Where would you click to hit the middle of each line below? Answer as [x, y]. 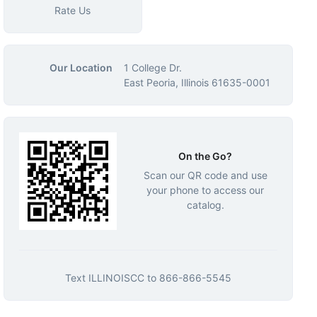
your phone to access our [206, 190]
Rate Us [73, 10]
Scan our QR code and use [205, 175]
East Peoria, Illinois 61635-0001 [197, 82]
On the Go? [206, 156]
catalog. [205, 204]
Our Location [81, 68]
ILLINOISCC [116, 278]
